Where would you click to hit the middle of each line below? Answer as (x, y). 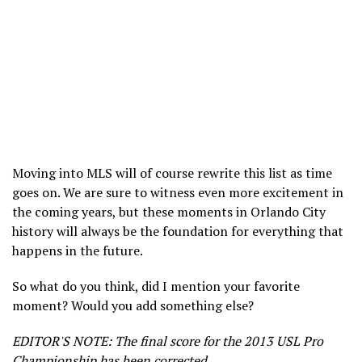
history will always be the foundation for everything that (178, 231)
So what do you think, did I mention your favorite (156, 286)
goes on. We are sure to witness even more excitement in (178, 192)
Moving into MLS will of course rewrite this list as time (172, 173)
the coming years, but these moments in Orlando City (169, 211)
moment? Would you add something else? (133, 305)
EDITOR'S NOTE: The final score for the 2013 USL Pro (168, 341)
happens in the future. (78, 250)
